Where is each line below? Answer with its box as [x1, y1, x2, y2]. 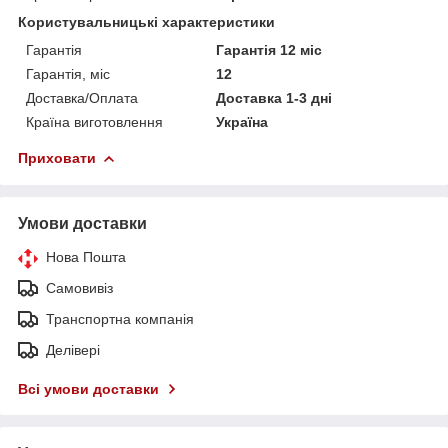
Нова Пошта [46, 248, 126, 265]
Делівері [46, 341, 100, 358]
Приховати [18, 149, 96, 166]
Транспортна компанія [46, 310, 194, 327]
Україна [216, 113, 269, 130]
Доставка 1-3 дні [216, 89, 333, 106]
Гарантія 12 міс [216, 41, 323, 58]
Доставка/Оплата [26, 89, 138, 106]
